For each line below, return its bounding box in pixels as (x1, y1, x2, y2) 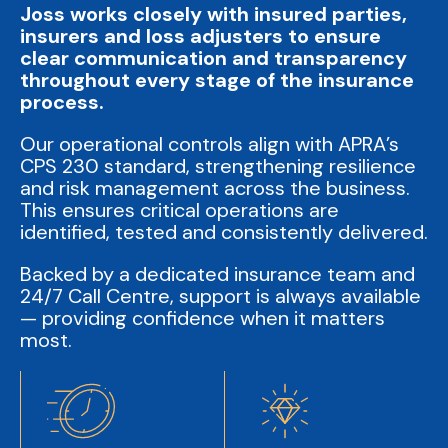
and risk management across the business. (20, 175, 410, 202)
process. (20, 89, 104, 116)
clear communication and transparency (20, 45, 407, 72)
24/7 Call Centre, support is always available (20, 283, 421, 310)
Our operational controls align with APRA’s (20, 131, 399, 158)
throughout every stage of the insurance (20, 67, 414, 94)
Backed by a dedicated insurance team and (20, 261, 415, 288)
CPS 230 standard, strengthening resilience (20, 153, 416, 180)
